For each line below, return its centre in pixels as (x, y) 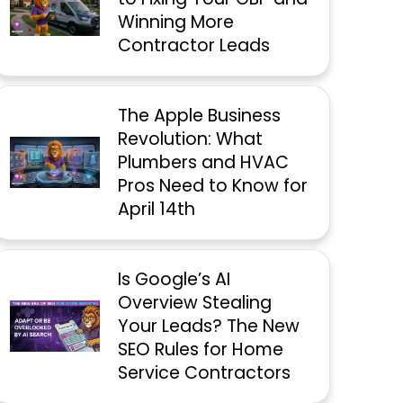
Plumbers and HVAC (204, 162)
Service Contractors (205, 372)
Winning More (176, 22)
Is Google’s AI (175, 279)
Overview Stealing (195, 302)
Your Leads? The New (209, 326)
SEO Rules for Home (201, 349)
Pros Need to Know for (213, 185)
